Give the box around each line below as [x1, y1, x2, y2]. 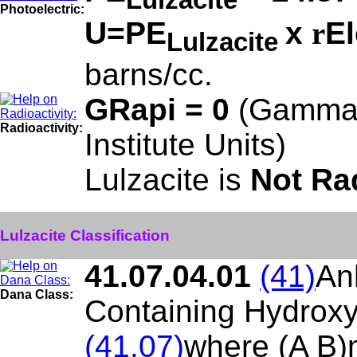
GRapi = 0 [84, 92, 238, 127]
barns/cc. [84, 57, 213, 92]
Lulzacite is [84, 163, 250, 197]
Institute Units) [84, 127, 286, 162]
